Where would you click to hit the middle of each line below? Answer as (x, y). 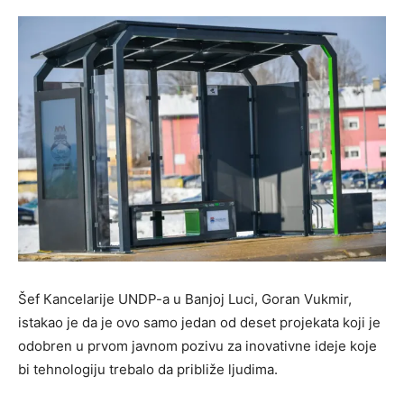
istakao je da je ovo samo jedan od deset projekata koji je (199, 323)
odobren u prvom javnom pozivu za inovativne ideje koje (197, 346)
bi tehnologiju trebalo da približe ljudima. (148, 370)
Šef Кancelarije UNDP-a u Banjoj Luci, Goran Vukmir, (185, 299)
